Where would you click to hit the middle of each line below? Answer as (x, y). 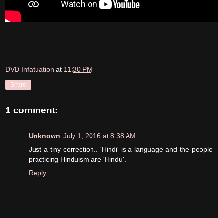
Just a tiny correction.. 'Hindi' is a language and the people (121, 149)
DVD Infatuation (30, 69)
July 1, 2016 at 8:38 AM (100, 136)
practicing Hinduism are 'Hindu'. (77, 159)
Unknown (45, 136)
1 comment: (32, 110)
